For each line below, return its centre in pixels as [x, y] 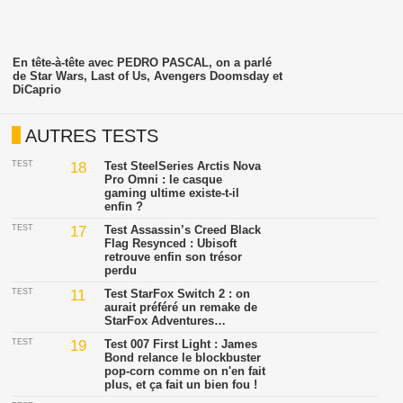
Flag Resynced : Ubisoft [171, 244]
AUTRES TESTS [92, 136]
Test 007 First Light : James [181, 345]
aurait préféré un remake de [181, 308]
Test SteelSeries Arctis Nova [183, 166]
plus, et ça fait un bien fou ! [181, 385]
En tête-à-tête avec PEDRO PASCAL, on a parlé [142, 62]
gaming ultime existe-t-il [172, 193]
